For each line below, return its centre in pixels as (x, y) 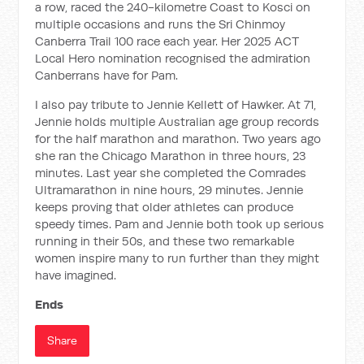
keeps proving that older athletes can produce (165, 207)
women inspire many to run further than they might (178, 258)
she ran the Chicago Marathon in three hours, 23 (171, 156)
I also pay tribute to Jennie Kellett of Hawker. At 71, (176, 104)
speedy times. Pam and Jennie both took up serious (180, 224)
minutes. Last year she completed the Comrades (171, 173)
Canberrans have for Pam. (107, 75)
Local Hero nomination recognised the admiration (173, 58)
